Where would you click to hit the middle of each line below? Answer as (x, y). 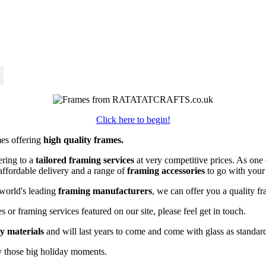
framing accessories (166, 170)
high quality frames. (83, 140)
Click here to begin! (133, 119)
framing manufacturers (105, 191)
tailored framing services (84, 160)
